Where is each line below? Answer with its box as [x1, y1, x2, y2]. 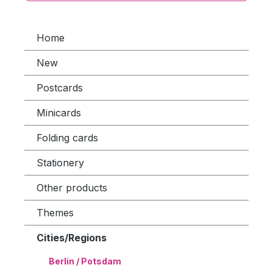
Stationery [37, 157, 84, 169]
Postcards [37, 82, 83, 94]
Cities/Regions [37, 232, 107, 244]
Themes [37, 207, 74, 219]
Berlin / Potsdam [49, 256, 121, 266]
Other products [37, 182, 107, 194]
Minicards [37, 107, 81, 119]
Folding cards [37, 132, 98, 144]
